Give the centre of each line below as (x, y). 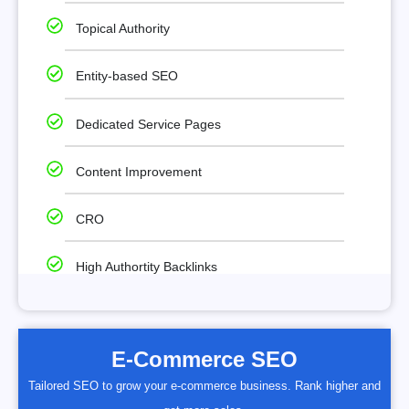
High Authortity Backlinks (146, 267)
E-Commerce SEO (204, 360)
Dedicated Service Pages (148, 124)
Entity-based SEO (126, 76)
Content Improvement (138, 171)
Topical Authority (122, 29)
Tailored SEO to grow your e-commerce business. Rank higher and (204, 386)
